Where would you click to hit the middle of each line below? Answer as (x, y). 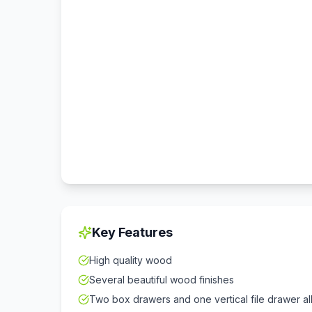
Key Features (132, 232)
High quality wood (131, 260)
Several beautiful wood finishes (162, 280)
